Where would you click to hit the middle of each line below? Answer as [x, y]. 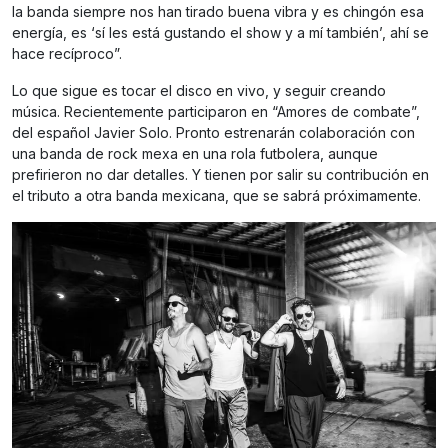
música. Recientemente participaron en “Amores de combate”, [216, 112]
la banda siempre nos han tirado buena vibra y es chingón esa [218, 12]
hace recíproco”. [67, 54]
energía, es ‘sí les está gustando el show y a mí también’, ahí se [220, 33]
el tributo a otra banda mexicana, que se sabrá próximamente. [216, 196]
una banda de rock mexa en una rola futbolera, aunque [195, 154]
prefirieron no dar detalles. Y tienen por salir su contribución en [220, 175]
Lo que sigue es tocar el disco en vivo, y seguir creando [199, 91]
